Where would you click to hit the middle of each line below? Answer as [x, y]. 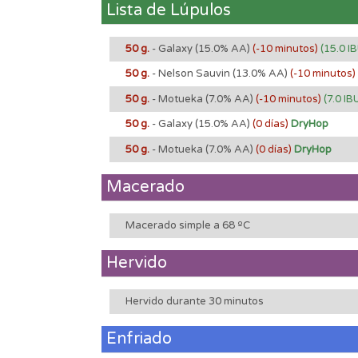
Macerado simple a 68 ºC [188, 225]
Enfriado [139, 338]
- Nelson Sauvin [191, 73]
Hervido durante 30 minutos [195, 301]
